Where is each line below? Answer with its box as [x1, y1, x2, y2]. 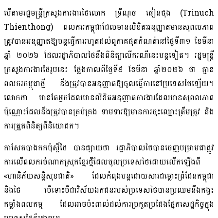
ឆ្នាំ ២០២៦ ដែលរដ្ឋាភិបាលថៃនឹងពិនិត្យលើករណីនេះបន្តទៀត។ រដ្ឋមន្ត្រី [4, 48, 214, 63]
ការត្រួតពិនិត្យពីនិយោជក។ [4, 119, 82, 133]
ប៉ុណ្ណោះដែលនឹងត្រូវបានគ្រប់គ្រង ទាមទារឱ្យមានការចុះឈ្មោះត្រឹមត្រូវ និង [4, 105, 214, 119]
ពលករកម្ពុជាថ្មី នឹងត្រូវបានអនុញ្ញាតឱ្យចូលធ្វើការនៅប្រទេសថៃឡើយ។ [4, 76, 214, 91]
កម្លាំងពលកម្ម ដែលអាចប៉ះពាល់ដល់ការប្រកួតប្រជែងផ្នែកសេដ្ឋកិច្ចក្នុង [4, 197, 214, 212]
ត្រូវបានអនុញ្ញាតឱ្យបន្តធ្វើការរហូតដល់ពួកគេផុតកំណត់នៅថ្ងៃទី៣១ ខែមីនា [4, 34, 214, 49]
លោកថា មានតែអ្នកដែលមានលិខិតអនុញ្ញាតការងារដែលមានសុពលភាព [4, 91, 214, 105]
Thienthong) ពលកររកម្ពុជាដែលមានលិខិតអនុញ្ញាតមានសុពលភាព [4, 20, 214, 35]
